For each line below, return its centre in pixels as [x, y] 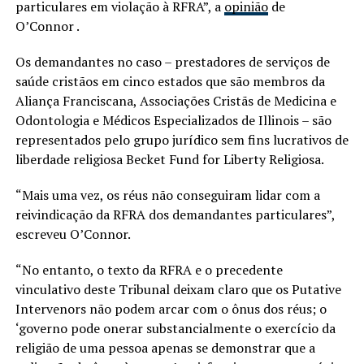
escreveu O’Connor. [74, 234]
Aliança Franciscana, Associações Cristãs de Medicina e [175, 100]
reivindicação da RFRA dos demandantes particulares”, [175, 214]
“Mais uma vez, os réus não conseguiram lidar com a [167, 195]
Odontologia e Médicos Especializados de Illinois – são [173, 120]
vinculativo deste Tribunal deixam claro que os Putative [178, 289]
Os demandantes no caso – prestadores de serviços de [172, 61]
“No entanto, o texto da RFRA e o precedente [149, 269]
